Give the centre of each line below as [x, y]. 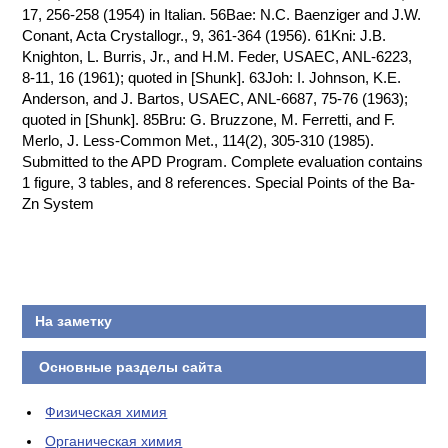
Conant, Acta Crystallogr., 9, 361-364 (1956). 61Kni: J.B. [204, 35]
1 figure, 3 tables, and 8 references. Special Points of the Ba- [219, 182]
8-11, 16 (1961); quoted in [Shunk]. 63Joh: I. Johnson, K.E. [212, 77]
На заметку [73, 321]
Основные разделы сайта [128, 367]
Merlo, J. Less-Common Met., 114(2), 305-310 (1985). [198, 140]
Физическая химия [106, 412]
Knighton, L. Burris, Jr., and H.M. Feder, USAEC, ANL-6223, [217, 56]
